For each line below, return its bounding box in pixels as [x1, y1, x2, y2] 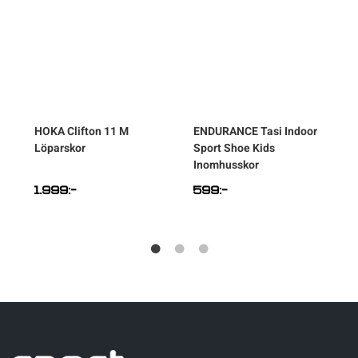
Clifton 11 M [67, 122, 129, 140]
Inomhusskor [193, 156, 259, 173]
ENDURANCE [193, 122, 258, 140]
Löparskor [34, 139, 86, 157]
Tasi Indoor [261, 122, 317, 140]
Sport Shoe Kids [193, 139, 275, 157]
